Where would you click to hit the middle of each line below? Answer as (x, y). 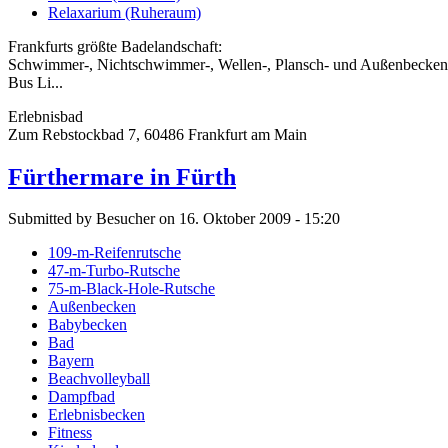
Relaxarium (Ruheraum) (124, 12)
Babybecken (87, 325)
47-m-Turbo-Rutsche (114, 271)
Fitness (70, 433)
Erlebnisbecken (96, 415)
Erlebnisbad (45, 116)
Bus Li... (35, 82)
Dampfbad (81, 397)
